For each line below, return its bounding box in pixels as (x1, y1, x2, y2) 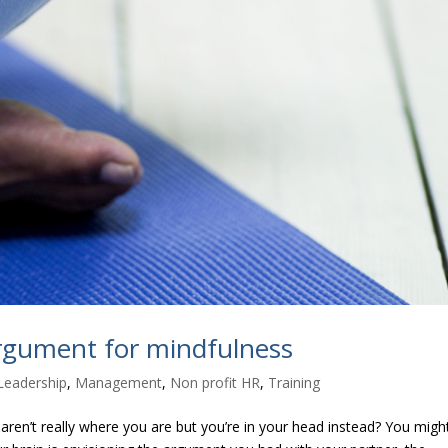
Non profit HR (170, 373, 261, 393)
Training (268, 373, 321, 393)
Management (75, 373, 163, 393)
